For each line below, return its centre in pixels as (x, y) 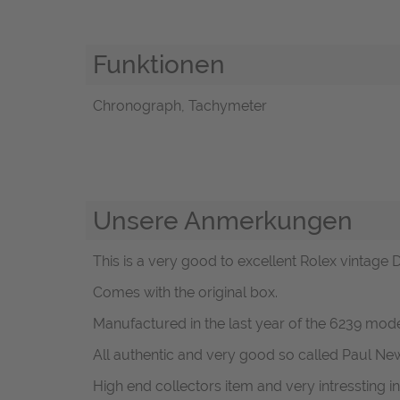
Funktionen (159, 65)
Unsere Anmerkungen (223, 220)
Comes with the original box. (185, 293)
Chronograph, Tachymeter (180, 105)
